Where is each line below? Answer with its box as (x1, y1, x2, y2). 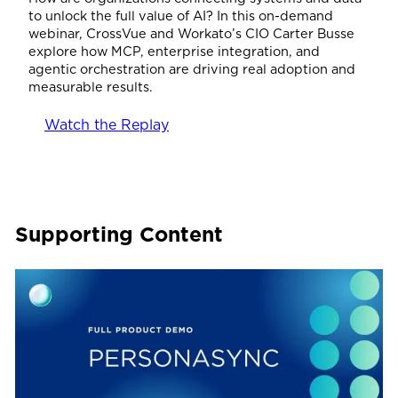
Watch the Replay (44, 116, 169, 134)
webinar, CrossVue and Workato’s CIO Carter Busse (28, 25, 354, 41)
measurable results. (28, 78, 153, 94)
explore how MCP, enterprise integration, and (28, 43, 320, 59)
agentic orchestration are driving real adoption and (28, 60, 355, 76)
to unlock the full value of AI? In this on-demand (28, 7, 333, 23)
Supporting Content (14, 222, 223, 248)
